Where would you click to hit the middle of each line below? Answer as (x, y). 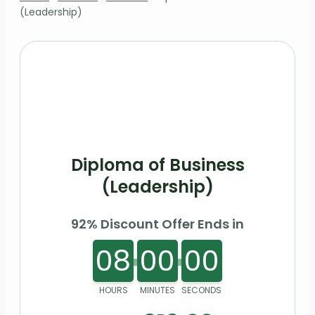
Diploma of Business (157, 165)
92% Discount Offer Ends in (157, 224)
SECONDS (202, 290)
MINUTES (157, 290)
